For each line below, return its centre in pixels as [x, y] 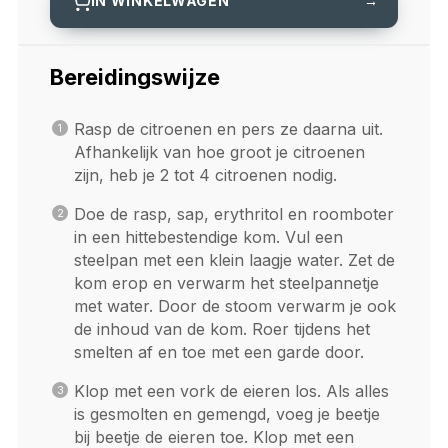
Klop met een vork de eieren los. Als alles [231, 390]
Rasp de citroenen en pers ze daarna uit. [228, 128]
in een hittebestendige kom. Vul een [208, 236]
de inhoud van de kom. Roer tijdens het [221, 328]
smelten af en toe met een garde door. [218, 351]
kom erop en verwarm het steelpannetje [226, 282]
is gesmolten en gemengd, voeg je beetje [226, 413]
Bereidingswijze [134, 76]
